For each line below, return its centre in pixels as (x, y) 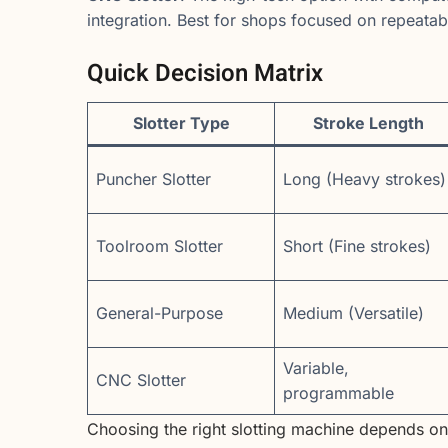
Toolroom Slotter (159, 246)
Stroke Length (368, 123)
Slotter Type (181, 123)
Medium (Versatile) (353, 313)
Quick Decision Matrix (205, 74)
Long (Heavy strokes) (364, 179)
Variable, (316, 368)
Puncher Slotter (153, 179)
